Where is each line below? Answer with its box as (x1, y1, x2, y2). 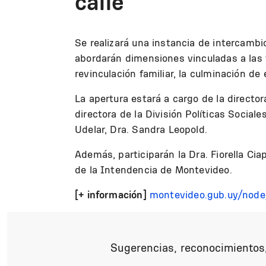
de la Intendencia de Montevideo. (75, 163, 232, 176)
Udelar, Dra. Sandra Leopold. (75, 123, 208, 135)
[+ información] (75, 188, 147, 201)
